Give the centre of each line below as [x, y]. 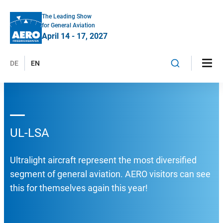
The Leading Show [67, 16]
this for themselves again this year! [79, 188]
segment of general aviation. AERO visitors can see [110, 174]
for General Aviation [68, 25]
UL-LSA [30, 133]
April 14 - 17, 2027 [75, 36]
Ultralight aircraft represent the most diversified [103, 160]
